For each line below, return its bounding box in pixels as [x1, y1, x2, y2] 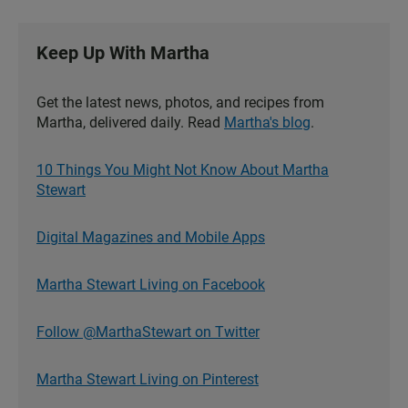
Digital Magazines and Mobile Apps [36, 229, 265, 247]
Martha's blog [224, 114, 311, 132]
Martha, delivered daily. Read [36, 114, 224, 132]
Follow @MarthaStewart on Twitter [36, 323, 260, 342]
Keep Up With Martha [36, 42, 209, 65]
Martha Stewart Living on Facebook [36, 276, 265, 294]
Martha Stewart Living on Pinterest [36, 371, 259, 389]
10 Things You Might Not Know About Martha [36, 161, 329, 179]
